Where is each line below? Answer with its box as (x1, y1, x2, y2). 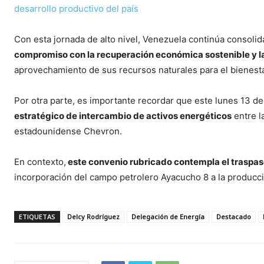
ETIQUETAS (19, 212, 55, 222)
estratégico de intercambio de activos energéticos (14, 110, 232, 122)
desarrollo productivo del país (14, 3, 138, 15)
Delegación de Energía (131, 212, 204, 222)
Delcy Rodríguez (67, 212, 120, 222)
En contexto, (14, 156, 66, 168)
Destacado (216, 212, 251, 222)
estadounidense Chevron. (14, 126, 122, 137)
